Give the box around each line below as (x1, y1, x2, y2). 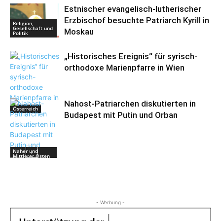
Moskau (64, 27, 94, 37)
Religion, (13, 19, 34, 27)
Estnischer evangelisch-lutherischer (64, 4, 201, 14)
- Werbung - (96, 199, 125, 205)
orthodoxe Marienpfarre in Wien (64, 63, 184, 73)
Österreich (13, 105, 38, 112)
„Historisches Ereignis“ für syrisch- (64, 51, 197, 61)
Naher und (13, 147, 38, 154)
